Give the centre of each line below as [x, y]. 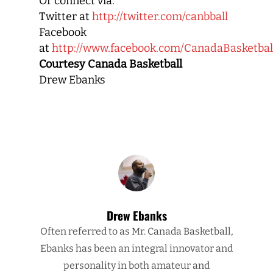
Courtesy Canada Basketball [111, 64]
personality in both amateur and [136, 265]
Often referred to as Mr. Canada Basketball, [136, 231]
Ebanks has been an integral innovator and [136, 248]
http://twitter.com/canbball [160, 16]
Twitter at [66, 16]
